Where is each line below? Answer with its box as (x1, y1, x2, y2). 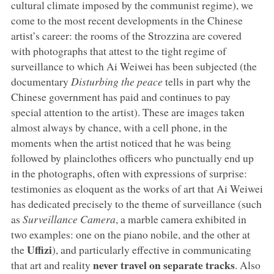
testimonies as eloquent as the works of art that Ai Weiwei (10, 180, 263, 196)
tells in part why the (162, 73, 251, 89)
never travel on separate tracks (92, 256, 235, 273)
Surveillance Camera (22, 211, 116, 226)
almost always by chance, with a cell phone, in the (10, 119, 228, 135)
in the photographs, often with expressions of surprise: (10, 165, 247, 180)
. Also (234, 257, 261, 272)
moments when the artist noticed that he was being (10, 135, 231, 150)
